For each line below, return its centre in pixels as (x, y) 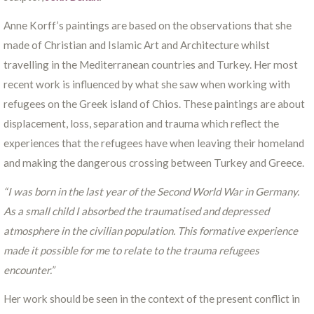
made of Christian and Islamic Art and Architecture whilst (137, 45)
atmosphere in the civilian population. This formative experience (151, 230)
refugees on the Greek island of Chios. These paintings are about (154, 104)
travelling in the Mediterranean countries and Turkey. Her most (151, 65)
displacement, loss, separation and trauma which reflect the (141, 124)
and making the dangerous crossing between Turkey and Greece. (154, 163)
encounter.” (29, 269)
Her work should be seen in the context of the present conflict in (152, 298)
